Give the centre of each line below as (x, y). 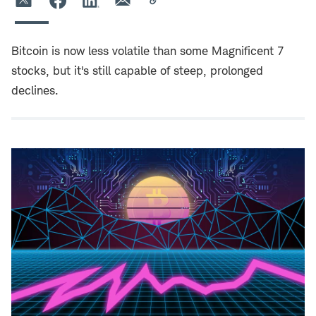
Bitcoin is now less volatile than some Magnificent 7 (147, 51)
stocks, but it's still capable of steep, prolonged (137, 71)
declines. (35, 90)
